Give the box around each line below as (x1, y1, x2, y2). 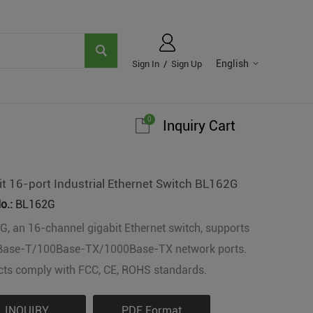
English (216, 58, 249, 69)
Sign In (132, 59, 159, 69)
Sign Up (171, 59, 202, 69)
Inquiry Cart (163, 117, 235, 134)
